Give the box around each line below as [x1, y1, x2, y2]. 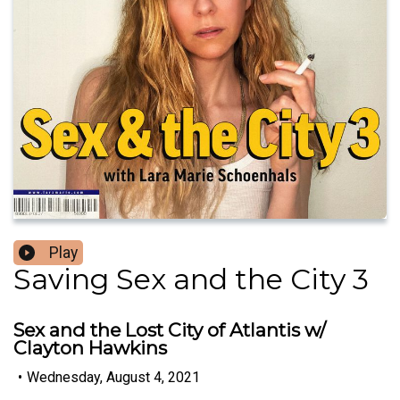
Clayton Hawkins [13, 337, 167, 360]
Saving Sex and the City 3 [13, 262, 369, 297]
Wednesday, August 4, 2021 [27, 368, 200, 386]
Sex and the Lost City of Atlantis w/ [13, 319, 326, 342]
